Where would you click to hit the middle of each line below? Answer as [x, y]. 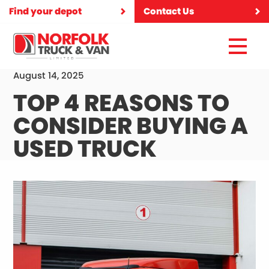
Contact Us [169, 11]
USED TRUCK [85, 149]
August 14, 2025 [49, 76]
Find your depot [45, 11]
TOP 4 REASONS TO [122, 103]
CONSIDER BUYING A [131, 126]
